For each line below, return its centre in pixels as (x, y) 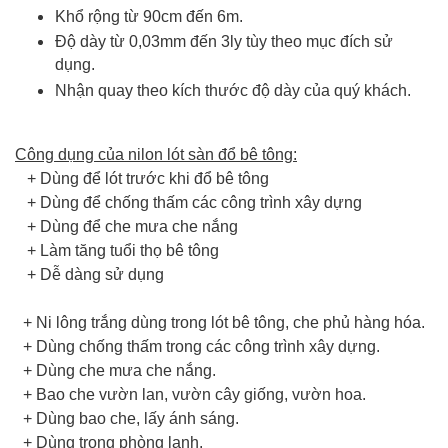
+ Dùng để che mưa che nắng (126, 226)
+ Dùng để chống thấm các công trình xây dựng (188, 202)
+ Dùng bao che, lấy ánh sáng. (127, 418)
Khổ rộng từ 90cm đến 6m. (149, 16)
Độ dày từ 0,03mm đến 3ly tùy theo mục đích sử (224, 41)
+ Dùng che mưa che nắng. (115, 370)
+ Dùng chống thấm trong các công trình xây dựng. (197, 346)
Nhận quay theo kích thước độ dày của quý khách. (233, 90)
